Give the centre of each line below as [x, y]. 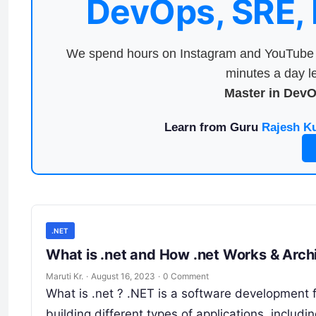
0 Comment [186, 276]
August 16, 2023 [123, 276]
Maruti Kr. [65, 276]
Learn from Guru [213, 127]
